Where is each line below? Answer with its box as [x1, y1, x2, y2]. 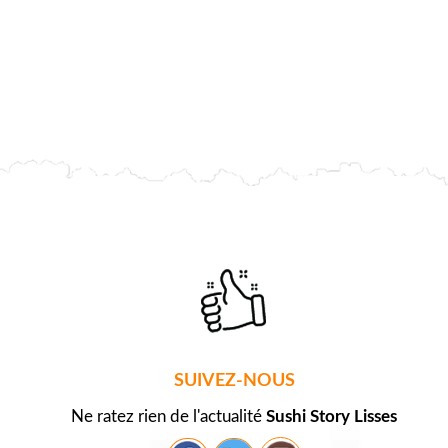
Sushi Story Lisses [266, 408, 397, 426]
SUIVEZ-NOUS [173, 372, 295, 391]
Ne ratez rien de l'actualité [71, 408, 266, 426]
